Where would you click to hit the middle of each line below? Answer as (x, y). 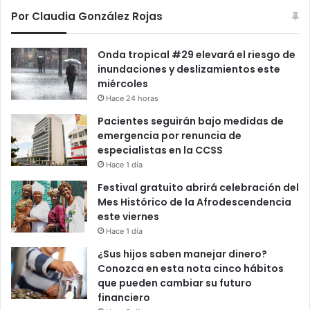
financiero (124, 298)
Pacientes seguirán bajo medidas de (191, 121)
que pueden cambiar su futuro (175, 283)
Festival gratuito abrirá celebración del (198, 188)
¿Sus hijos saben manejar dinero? (182, 254)
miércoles (123, 84)
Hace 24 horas (132, 99)
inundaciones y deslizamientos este (189, 70)
